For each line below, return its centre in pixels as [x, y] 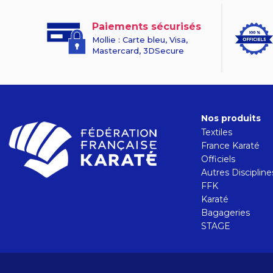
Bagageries [225, 213]
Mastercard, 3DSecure [138, 50]
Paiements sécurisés [147, 26]
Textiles [217, 132]
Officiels [218, 159]
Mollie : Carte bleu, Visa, [140, 39]
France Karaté [230, 146]
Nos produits [231, 118]
